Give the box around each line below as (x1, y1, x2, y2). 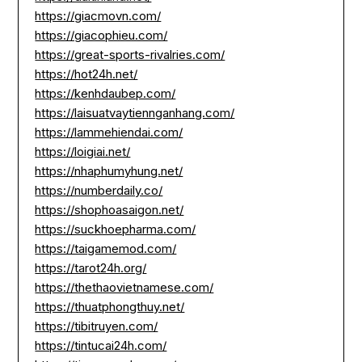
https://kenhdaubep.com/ (35, 85, 176, 101)
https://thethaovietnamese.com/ (35, 279, 214, 295)
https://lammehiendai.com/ (35, 124, 183, 140)
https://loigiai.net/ (35, 143, 131, 159)
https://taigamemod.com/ (35, 240, 177, 256)
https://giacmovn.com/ (35, 7, 162, 23)
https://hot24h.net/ (35, 65, 138, 82)
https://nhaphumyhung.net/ (35, 162, 183, 179)
